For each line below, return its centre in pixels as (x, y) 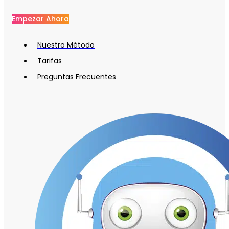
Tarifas (50, 61)
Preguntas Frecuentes (77, 77)
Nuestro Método (66, 45)
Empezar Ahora (40, 19)
